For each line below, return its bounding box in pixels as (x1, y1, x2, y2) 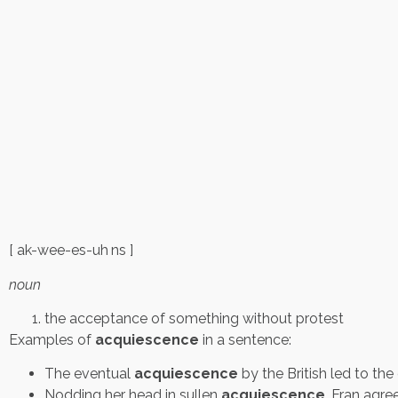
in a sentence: (199, 331, 291, 349)
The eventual (44, 365, 134, 383)
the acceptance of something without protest (44, 310, 344, 328)
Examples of (9, 331, 95, 349)
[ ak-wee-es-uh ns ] (9, 242, 133, 259)
